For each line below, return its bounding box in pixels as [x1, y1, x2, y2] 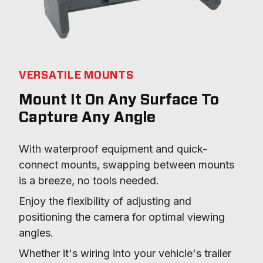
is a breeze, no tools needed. [19, 174, 159, 187]
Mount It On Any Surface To [19, 93, 219, 108]
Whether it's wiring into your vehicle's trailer [19, 247, 231, 260]
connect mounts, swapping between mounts [19, 159, 234, 171]
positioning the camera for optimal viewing [19, 211, 225, 224]
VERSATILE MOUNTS [19, 70, 134, 82]
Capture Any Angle [19, 110, 156, 126]
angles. [19, 227, 53, 240]
